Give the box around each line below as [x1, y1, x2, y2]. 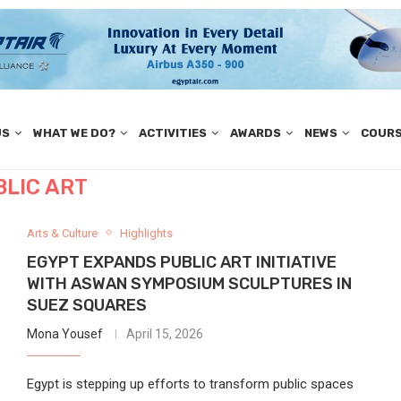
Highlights [119, 226, 173, 240]
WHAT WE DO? [32, 126, 115, 141]
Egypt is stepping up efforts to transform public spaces [26, 375, 354, 392]
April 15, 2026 [125, 326, 203, 341]
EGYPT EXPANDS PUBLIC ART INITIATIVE [26, 252, 337, 272]
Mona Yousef [26, 326, 103, 341]
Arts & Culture [26, 226, 98, 240]
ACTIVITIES [138, 126, 207, 141]
